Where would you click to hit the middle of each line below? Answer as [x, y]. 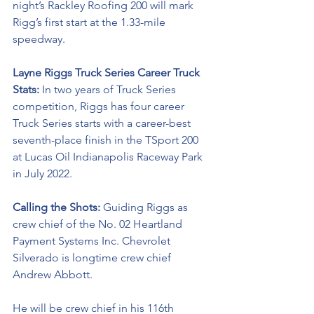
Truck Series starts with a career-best [103, 123]
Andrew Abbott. [54, 274]
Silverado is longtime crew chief [93, 258]
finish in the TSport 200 [142, 140]
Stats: [27, 89]
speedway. [40, 39]
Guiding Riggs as [147, 207]
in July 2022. [44, 173]
